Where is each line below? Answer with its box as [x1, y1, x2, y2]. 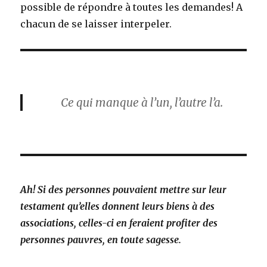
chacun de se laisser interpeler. [20, 17, 172, 30]
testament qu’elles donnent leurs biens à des [20, 200, 215, 212]
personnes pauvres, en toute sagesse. [20, 233, 182, 246]
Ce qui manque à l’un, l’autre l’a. [61, 95, 223, 110]
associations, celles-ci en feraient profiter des [20, 216, 218, 229]
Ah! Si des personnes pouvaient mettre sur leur [20, 183, 227, 195]
